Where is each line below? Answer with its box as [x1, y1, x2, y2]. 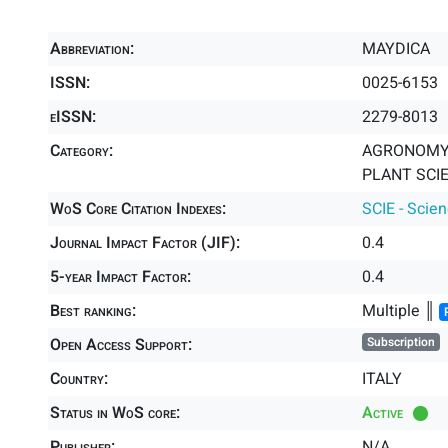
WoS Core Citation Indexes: [50, 197, 226, 221]
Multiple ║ [362, 299, 439, 323]
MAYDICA [362, 37, 430, 61]
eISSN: [50, 105, 96, 129]
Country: [50, 367, 108, 391]
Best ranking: [50, 299, 136, 323]
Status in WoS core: [50, 401, 180, 425]
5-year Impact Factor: [50, 265, 191, 289]
